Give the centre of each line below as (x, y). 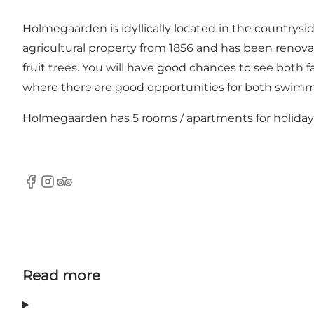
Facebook (49, 189)
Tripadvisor (86, 189)
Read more (61, 276)
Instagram (67, 189)
